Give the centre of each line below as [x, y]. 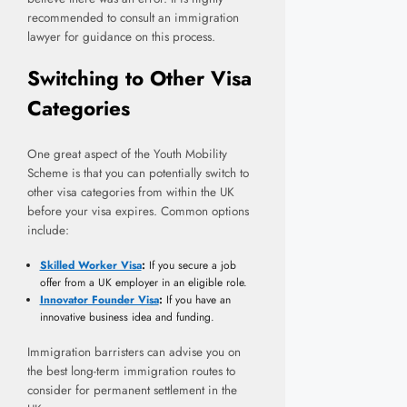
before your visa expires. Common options [138, 211]
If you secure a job [190, 266]
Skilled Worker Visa [90, 266]
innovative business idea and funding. [127, 318]
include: [48, 230]
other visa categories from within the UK [131, 192]
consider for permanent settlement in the [132, 391]
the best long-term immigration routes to [131, 372]
